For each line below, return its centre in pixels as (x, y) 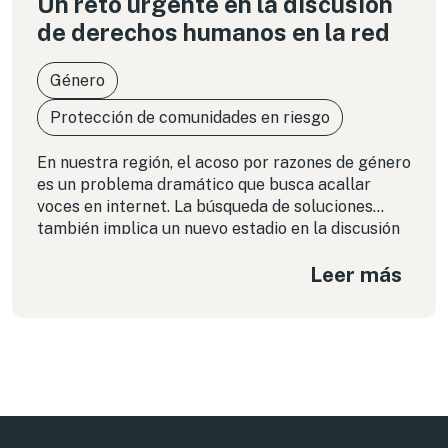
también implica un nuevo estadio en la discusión (218, 228)
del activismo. (88, 250)
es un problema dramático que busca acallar (204, 184)
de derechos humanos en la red (213, 32)
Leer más (356, 274)
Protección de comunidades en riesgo (190, 117)
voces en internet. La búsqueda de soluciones (205, 206)
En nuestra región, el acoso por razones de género (224, 162)
